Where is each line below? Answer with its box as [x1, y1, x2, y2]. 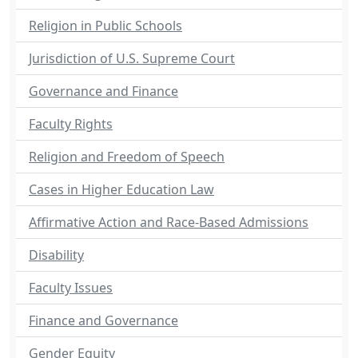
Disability [29, 246, 84, 264]
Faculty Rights [29, 115, 113, 133]
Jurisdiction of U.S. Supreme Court [29, 50, 235, 67]
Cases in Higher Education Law [29, 181, 214, 198]
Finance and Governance [29, 312, 178, 329]
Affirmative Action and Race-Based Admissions [29, 213, 308, 231]
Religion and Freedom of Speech [29, 148, 225, 165]
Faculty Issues [29, 279, 113, 296]
